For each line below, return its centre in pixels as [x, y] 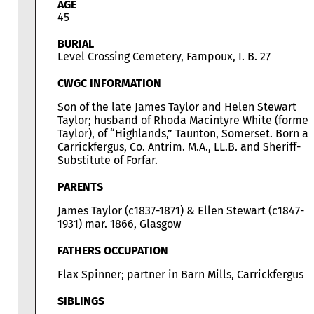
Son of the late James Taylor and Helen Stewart [177, 107]
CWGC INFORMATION [109, 83]
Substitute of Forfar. [108, 161]
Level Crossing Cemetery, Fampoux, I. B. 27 [164, 57]
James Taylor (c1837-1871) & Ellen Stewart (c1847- [181, 211]
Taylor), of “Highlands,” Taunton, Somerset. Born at [185, 134]
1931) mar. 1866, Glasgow [119, 224]
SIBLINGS [81, 301]
